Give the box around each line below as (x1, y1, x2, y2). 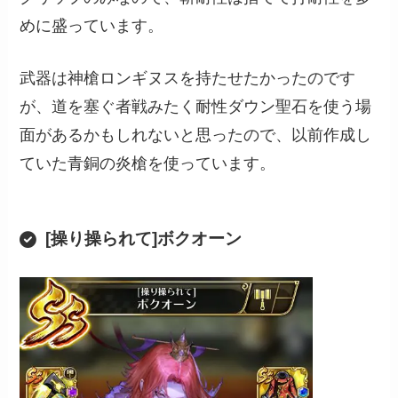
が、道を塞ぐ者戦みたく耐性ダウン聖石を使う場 (20, 97, 372, 115)
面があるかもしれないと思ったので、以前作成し (20, 125, 372, 144)
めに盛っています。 (20, 17, 164, 36)
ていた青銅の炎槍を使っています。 (20, 154, 276, 172)
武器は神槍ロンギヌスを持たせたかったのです (20, 68, 356, 87)
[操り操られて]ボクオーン (44, 229, 242, 249)
